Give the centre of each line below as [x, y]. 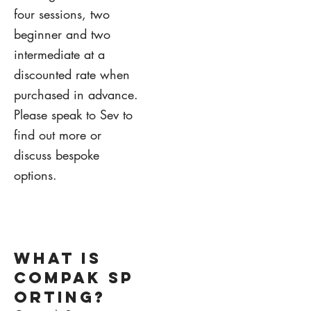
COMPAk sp [74, 277]
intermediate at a [59, 54]
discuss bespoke [57, 154]
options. [35, 175]
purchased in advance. [76, 94]
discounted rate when [72, 74]
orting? [60, 297]
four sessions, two [62, 14]
